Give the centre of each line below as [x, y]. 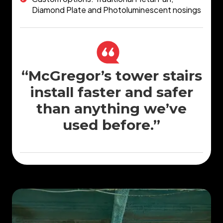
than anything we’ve [111, 109]
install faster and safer [111, 92]
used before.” [111, 125]
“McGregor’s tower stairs [111, 76]
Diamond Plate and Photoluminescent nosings [116, 10]
